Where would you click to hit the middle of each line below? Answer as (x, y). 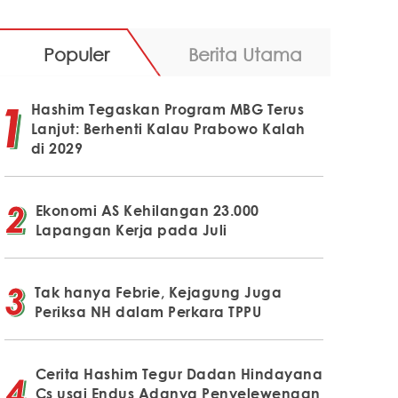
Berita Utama (245, 54)
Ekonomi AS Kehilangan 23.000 (147, 210)
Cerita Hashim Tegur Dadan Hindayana (179, 374)
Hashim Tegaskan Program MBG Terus (167, 109)
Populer (76, 54)
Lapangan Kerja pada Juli (131, 230)
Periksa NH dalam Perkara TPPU (148, 311)
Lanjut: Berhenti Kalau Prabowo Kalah (168, 128)
